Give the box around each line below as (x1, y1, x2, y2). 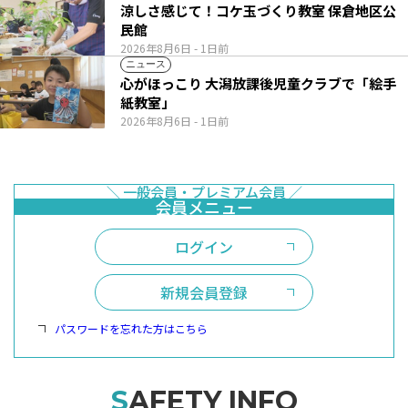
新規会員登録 (160, 280, 248, 303)
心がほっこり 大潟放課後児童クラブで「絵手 (120, 73, 396, 93)
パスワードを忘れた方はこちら (55, 320, 208, 336)
